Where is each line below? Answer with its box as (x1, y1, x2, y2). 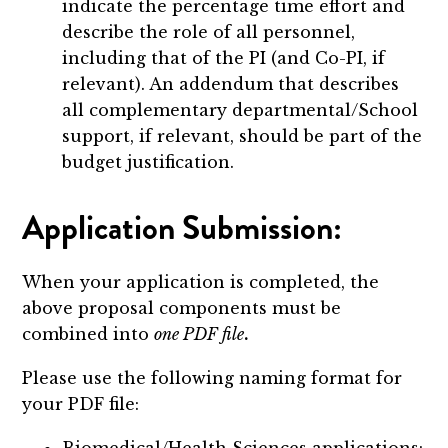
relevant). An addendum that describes (62, 74, 400, 95)
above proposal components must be (22, 297, 342, 318)
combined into (22, 323, 155, 344)
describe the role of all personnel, (62, 22, 356, 43)
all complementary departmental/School (62, 100, 419, 121)
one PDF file (154, 323, 245, 344)
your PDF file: (22, 393, 140, 414)
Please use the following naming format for (22, 367, 403, 388)
